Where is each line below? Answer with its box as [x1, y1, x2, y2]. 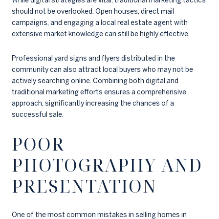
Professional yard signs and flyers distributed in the [12, 54, 175, 62]
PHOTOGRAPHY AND [12, 153, 202, 177]
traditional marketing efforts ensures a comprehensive [12, 88, 186, 96]
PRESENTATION [12, 174, 157, 198]
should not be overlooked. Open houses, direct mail [12, 7, 174, 16]
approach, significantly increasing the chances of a [12, 99, 174, 107]
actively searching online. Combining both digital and [12, 76, 178, 85]
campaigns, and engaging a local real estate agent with [12, 19, 188, 27]
